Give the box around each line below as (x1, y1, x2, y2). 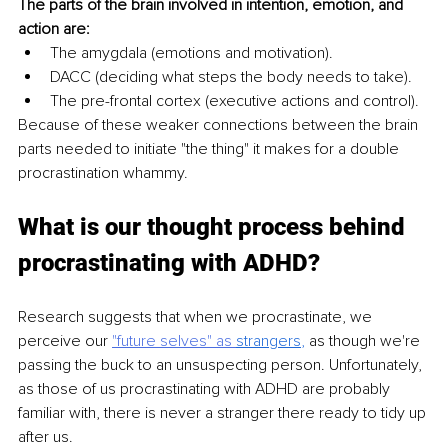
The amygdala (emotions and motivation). (50, 42, 333, 63)
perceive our (18, 330, 112, 351)
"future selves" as (112, 330, 236, 351)
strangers (236, 330, 301, 351)
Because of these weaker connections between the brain (18, 114, 422, 135)
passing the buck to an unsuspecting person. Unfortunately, (18, 354, 426, 375)
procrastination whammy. (18, 162, 188, 183)
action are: (18, 18, 90, 39)
